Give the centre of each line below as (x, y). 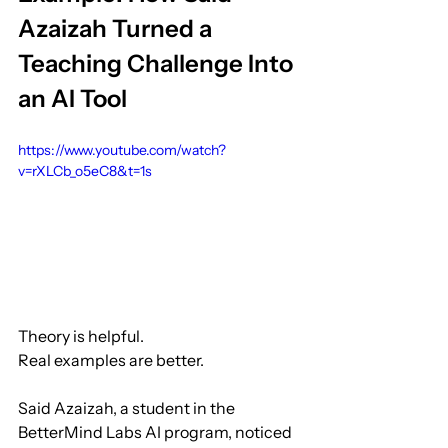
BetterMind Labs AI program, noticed (156, 431)
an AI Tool (72, 99)
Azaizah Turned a (117, 29)
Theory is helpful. (81, 335)
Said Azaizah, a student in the (128, 407)
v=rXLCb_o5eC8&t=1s (85, 171)
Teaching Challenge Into (158, 64)
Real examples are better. (111, 359)
